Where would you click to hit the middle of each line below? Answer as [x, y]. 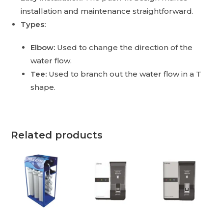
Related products [57, 135]
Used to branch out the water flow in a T [125, 74]
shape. [43, 87]
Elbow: [43, 48]
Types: [33, 25]
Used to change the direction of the [125, 48]
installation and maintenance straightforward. [107, 11]
